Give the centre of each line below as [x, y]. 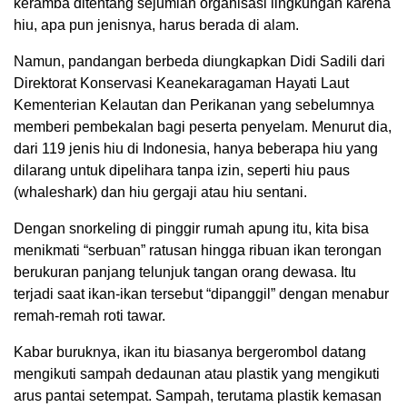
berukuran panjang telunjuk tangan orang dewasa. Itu [185, 273]
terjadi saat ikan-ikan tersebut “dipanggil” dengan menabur [201, 294]
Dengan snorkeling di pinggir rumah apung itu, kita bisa [191, 229]
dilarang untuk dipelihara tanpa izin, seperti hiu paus [182, 171]
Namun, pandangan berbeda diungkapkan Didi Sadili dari [199, 62]
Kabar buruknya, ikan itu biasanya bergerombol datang [190, 352]
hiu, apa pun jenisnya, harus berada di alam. [156, 25]
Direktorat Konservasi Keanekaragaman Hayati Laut [181, 84]
